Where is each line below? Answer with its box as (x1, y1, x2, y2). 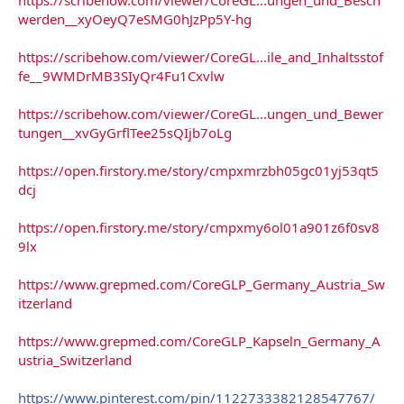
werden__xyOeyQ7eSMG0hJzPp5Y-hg (18, 9, 252, 28)
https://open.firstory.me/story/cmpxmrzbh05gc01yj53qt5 (18, 161, 379, 179)
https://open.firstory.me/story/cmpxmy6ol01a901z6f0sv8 (18, 217, 380, 236)
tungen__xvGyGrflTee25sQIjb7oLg (18, 123, 232, 142)
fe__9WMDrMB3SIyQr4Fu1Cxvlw (18, 66, 225, 85)
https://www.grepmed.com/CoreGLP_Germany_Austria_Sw (18, 274, 385, 293)
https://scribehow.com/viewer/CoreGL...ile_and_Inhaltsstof (18, 47, 383, 66)
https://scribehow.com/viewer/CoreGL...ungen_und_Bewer (18, 104, 383, 123)
